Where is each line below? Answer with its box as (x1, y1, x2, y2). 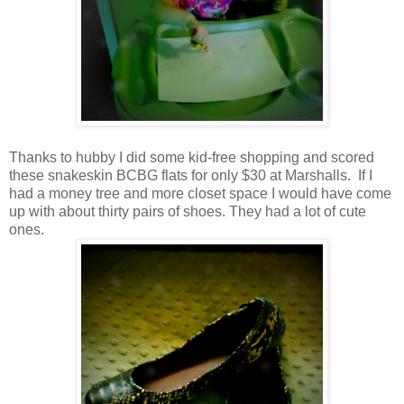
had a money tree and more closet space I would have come (9, 185, 391, 201)
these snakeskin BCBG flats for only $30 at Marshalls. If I (9, 167, 372, 183)
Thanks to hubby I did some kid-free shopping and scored (9, 149, 374, 165)
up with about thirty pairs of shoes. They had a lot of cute (9, 203, 366, 219)
